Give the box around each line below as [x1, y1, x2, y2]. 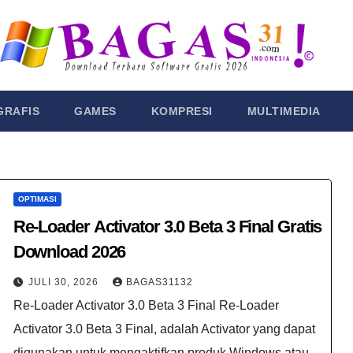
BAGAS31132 [125, 277, 193, 288]
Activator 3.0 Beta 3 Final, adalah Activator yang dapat [13, 322, 315, 336]
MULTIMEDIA [247, 105, 321, 118]
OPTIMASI [17, 195, 57, 204]
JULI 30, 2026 [28, 277, 102, 288]
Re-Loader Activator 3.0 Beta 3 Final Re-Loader [13, 299, 279, 313]
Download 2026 [13, 242, 126, 262]
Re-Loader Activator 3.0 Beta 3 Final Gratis [13, 217, 322, 237]
